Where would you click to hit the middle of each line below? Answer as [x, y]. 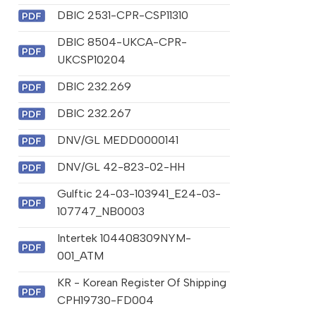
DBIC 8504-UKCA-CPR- [122, 42]
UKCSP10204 [91, 60]
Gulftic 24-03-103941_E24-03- [139, 194]
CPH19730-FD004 [105, 300]
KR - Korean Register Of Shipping [141, 283]
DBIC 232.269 [94, 87]
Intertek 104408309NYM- [124, 238]
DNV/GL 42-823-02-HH [121, 167]
